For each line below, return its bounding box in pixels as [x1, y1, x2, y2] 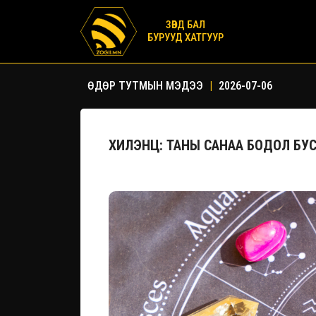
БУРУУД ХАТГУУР [147, 31, 224, 44]
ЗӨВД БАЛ [166, 18, 205, 31]
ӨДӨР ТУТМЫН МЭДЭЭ [87, 79, 206, 92]
